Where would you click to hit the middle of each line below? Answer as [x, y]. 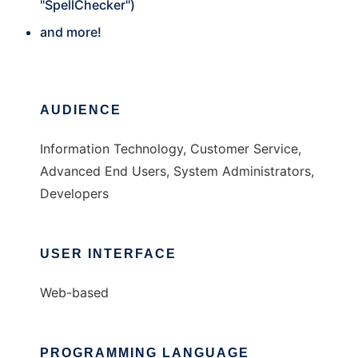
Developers [74, 193]
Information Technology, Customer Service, [171, 149]
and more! [71, 32]
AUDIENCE [81, 110]
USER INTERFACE [108, 254]
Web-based [74, 292]
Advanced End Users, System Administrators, [177, 171]
